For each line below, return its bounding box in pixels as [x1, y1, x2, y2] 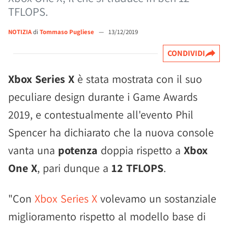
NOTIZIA [8, 27, 32, 36]
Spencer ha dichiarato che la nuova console [8, 125, 214, 139]
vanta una [8, 143, 58, 157]
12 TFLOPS [111, 161, 163, 175]
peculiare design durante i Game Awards [8, 90, 197, 104]
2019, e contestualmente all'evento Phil [8, 107, 193, 122]
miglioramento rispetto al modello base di [8, 209, 206, 223]
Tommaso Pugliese [40, 27, 96, 36]
